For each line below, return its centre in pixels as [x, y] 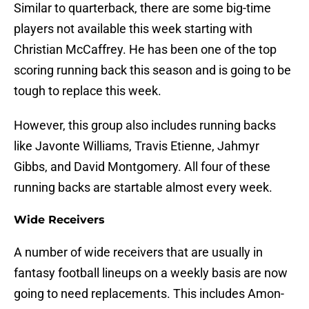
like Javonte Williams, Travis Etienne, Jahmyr [137, 146]
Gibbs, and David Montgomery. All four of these [142, 167]
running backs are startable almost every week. [143, 188]
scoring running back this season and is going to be [152, 70]
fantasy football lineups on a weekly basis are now [151, 273]
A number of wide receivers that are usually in [138, 252]
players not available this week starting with [133, 29]
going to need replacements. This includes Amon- [149, 294]
